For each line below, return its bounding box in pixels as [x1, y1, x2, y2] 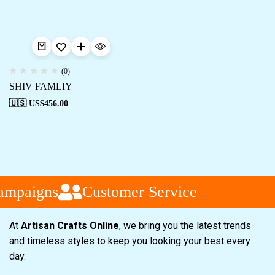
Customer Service [78, 182, 193, 201]
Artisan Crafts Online [21, 220, 119, 231]
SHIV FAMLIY [9, 81, 72, 91]
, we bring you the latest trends [119, 220, 251, 231]
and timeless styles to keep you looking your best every [9, 235, 250, 247]
